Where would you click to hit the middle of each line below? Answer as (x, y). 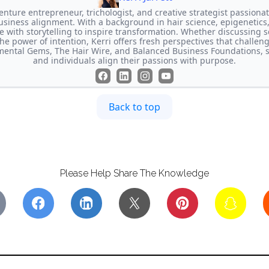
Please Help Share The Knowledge (134, 173)
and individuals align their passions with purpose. (134, 60)
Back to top (134, 107)
